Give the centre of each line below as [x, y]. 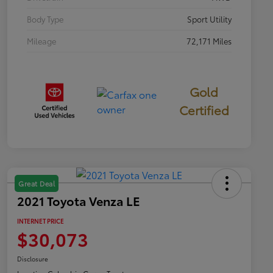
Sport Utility [209, 19]
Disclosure [33, 258]
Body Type [45, 19]
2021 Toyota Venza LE [79, 200]
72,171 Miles [209, 41]
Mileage [41, 41]
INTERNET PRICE [41, 221]
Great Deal [37, 183]
